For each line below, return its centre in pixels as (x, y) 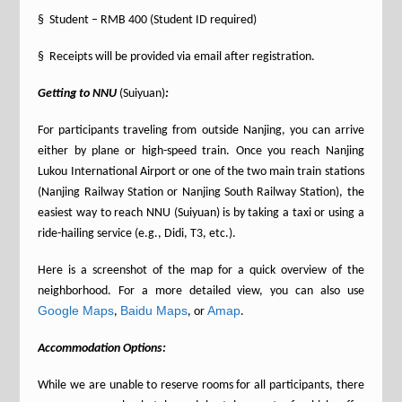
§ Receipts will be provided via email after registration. (177, 57)
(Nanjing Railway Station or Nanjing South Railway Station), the (201, 192)
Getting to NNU (79, 94)
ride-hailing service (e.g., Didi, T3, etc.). (137, 234)
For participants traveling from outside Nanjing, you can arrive (201, 131)
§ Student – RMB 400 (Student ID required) (148, 20)
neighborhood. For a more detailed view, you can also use (201, 291)
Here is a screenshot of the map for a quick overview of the (201, 271)
